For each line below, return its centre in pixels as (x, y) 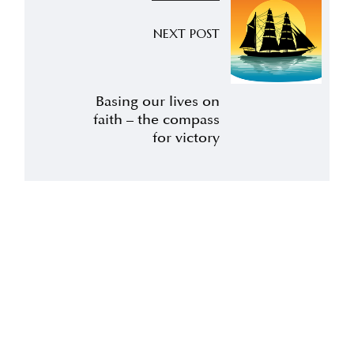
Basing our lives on (158, 102)
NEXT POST (187, 34)
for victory (186, 138)
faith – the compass (157, 120)
